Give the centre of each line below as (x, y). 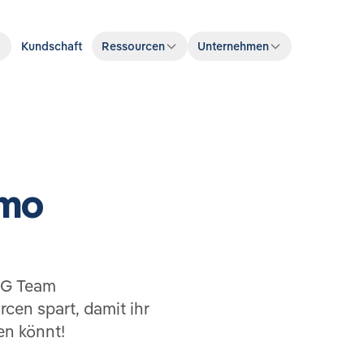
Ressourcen (133, 46)
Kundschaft (51, 46)
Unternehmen (233, 46)
